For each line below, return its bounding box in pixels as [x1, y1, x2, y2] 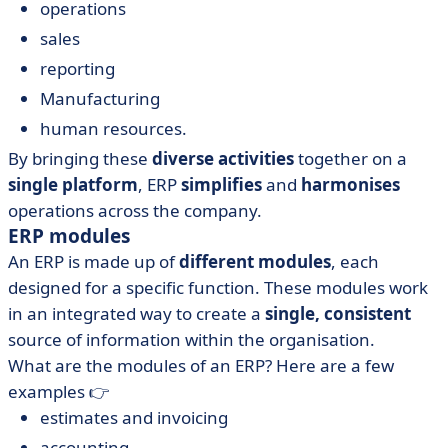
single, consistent [265, 302, 411, 325]
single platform [8, 173, 138, 196]
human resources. [40, 117, 187, 140]
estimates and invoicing [40, 406, 228, 429]
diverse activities [152, 147, 294, 170]
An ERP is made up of [8, 250, 179, 273]
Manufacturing [40, 87, 160, 110]
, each [331, 250, 379, 273]
